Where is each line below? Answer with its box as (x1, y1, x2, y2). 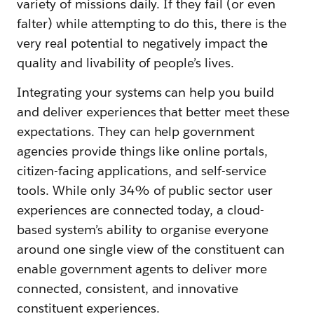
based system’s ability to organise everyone (17, 221, 269, 238)
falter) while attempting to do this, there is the (17, 15, 287, 32)
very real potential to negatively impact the (17, 34, 268, 51)
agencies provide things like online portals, (17, 142, 268, 159)
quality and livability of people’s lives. (17, 54, 235, 71)
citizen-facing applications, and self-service (17, 162, 267, 179)
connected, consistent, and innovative (17, 280, 239, 296)
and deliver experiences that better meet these (17, 103, 290, 120)
